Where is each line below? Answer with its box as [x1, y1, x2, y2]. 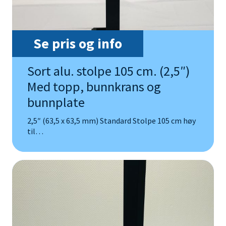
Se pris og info [33, 34, 122, 53]
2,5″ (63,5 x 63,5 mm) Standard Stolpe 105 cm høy [27, 116, 196, 126]
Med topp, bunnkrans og [27, 78, 161, 95]
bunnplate [27, 94, 85, 111]
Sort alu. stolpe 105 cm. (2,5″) [27, 63, 190, 80]
